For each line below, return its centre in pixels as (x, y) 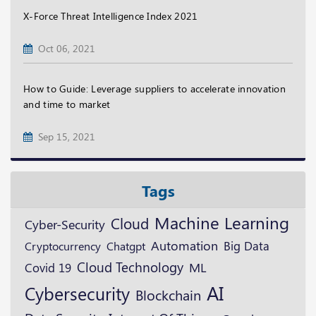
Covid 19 (48, 268)
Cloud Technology (130, 267)
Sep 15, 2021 (64, 137)
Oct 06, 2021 (64, 49)
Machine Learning (222, 223)
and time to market (67, 104)
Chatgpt (126, 246)
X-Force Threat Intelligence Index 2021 (111, 16)
